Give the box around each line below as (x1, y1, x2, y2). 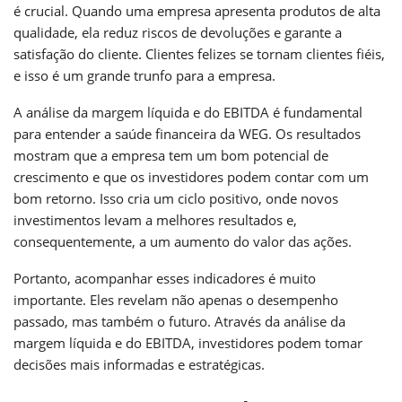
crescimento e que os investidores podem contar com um (13, 167, 369, 186)
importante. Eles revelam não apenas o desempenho (13, 290, 338, 309)
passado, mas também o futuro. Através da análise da (13, 311, 345, 330)
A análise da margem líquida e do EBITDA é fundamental (13, 102, 363, 121)
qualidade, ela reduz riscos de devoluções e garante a (13, 22, 342, 41)
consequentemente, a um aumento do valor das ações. (13, 232, 352, 250)
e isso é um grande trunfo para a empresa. (13, 66, 275, 84)
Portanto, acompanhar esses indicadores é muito (13, 268, 316, 287)
